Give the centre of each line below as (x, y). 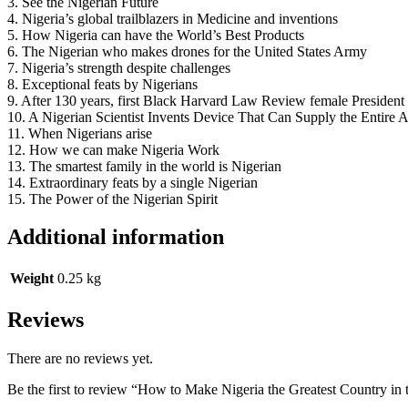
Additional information (116, 237)
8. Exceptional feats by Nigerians (102, 84)
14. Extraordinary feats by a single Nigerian (133, 182)
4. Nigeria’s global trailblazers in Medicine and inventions (173, 18)
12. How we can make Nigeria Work (113, 149)
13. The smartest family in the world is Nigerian (144, 166)
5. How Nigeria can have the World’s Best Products (156, 35)
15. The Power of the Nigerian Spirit (112, 199)
